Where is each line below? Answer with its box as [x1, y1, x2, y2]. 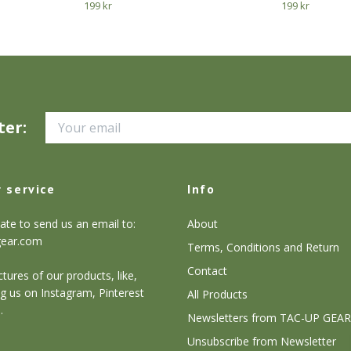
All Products [187, 286, 248, 302]
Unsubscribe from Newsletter [187, 333, 336, 349]
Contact [187, 262, 227, 278]
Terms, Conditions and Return [187, 239, 339, 255]
